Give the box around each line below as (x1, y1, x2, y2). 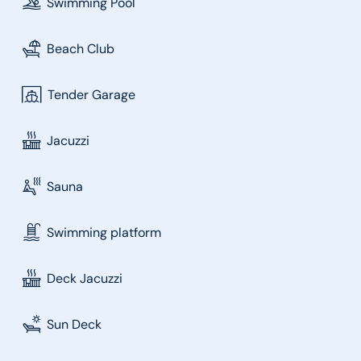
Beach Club (47, 39, 115, 57)
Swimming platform (47, 223, 162, 241)
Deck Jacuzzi (47, 269, 123, 287)
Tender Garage (48, 85, 136, 103)
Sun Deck (47, 315, 102, 333)
